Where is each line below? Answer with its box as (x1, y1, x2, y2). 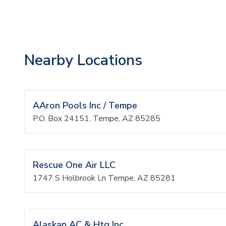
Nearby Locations (24, 50, 142, 71)
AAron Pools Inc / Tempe (33, 99, 137, 111)
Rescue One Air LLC (33, 159, 116, 171)
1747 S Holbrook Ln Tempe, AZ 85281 (33, 173, 176, 184)
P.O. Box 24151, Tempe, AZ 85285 (33, 113, 160, 124)
